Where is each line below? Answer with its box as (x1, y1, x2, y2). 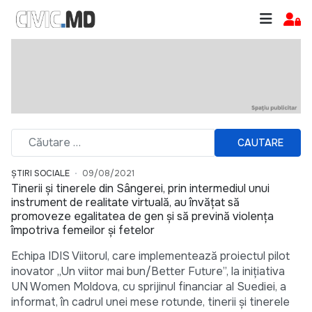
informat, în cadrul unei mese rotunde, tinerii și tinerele (11, 295, 290, 310)
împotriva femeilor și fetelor (11, 223, 155, 238)
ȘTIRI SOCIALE (11, 168, 70, 180)
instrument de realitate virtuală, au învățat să (11, 195, 240, 210)
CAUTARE (237, 136, 283, 149)
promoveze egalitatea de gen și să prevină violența (11, 209, 274, 224)
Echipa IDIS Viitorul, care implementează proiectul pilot (11, 249, 290, 264)
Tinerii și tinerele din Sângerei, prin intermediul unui (11, 181, 270, 196)
